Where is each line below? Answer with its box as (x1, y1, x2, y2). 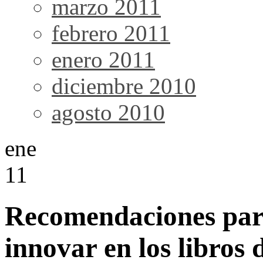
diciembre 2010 (52, 73, 196, 99)
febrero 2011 (52, 20, 170, 46)
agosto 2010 (52, 99, 165, 125)
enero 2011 (52, 46, 155, 72)
